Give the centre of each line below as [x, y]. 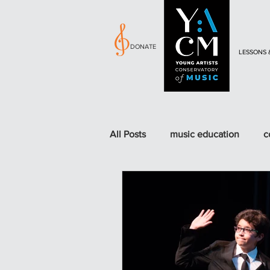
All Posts [128, 134]
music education [205, 134]
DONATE [143, 46]
